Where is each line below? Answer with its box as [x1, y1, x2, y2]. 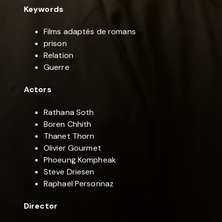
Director [24, 200, 57, 211]
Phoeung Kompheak [44, 154, 116, 165]
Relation [44, 50, 73, 61]
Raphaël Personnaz [44, 178, 114, 189]
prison [44, 38, 67, 49]
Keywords [24, 3, 63, 14]
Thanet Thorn [44, 130, 95, 141]
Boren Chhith [44, 118, 92, 129]
